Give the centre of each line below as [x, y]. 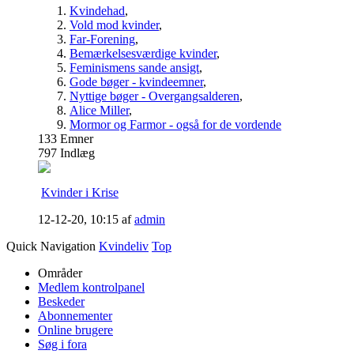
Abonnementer [75, 316]
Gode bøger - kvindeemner [136, 82]
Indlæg [77, 153]
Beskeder [61, 302]
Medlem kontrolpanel [91, 288]
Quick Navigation [51, 247]
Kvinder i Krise [80, 193]
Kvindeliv [124, 247]
